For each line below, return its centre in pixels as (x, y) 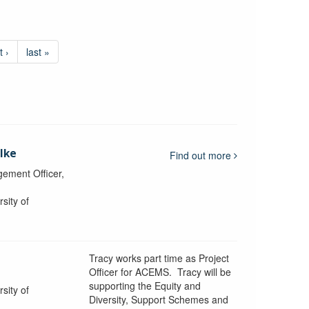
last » (38, 51)
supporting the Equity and (144, 285)
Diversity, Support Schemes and (158, 299)
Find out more (202, 155)
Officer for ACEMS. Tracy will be (160, 271)
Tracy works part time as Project (159, 258)
